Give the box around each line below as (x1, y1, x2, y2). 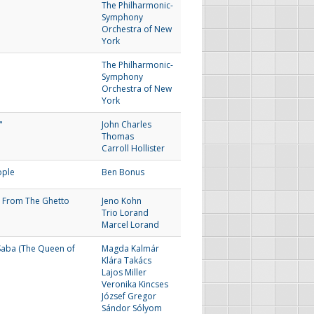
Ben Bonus (102, 166, 144, 178)
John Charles (102, 118, 151, 130)
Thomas (102, 130, 134, 142)
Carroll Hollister (102, 142, 165, 154)
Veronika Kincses (102, 278, 168, 290)
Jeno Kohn (102, 195, 142, 207)
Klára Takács (102, 254, 151, 266)
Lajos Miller (102, 266, 146, 278)
